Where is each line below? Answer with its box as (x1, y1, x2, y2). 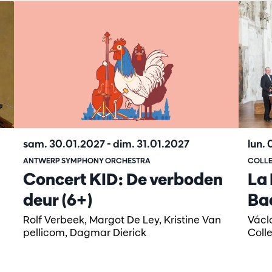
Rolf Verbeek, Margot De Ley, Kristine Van (23, 212, 222, 226)
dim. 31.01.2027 (113, 137, 190, 150)
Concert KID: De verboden (23, 168, 223, 189)
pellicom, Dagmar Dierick (23, 225, 147, 239)
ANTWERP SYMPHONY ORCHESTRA (23, 155, 151, 165)
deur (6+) (23, 189, 93, 210)
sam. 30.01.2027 (23, 137, 107, 150)
